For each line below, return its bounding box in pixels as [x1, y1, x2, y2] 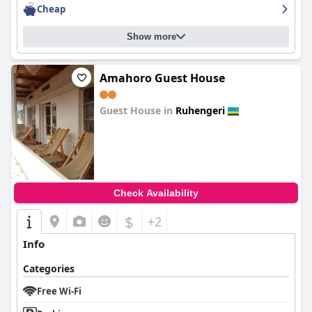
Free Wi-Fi [37, 285, 81, 297]
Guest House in [100, 104, 175, 117]
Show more [127, 31, 176, 42]
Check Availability [114, 187, 198, 198]
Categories [23, 262, 75, 275]
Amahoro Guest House [100, 70, 225, 86]
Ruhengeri [175, 104, 225, 117]
